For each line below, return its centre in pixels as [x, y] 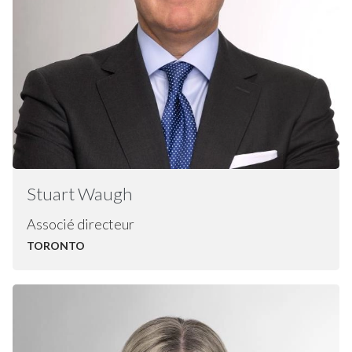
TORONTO [55, 246]
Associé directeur [80, 224]
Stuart [52, 193]
